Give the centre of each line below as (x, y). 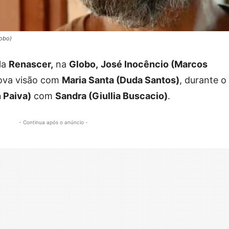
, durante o (203, 80)
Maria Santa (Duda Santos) (121, 80)
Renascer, (31, 64)
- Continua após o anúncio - (53, 122)
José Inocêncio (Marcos (154, 64)
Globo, (84, 64)
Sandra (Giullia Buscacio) (111, 96)
